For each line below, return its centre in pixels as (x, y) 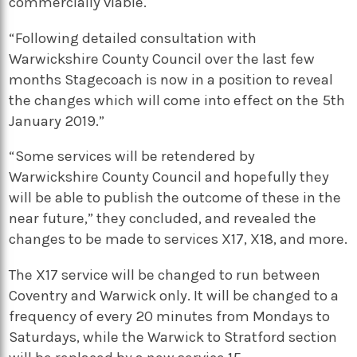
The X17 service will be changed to (123, 275)
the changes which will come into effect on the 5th (177, 100)
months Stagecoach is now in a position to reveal (171, 79)
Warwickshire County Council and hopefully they (169, 177)
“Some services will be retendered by (132, 157)
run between (279, 275)
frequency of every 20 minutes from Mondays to (170, 316)
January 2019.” (57, 121)
